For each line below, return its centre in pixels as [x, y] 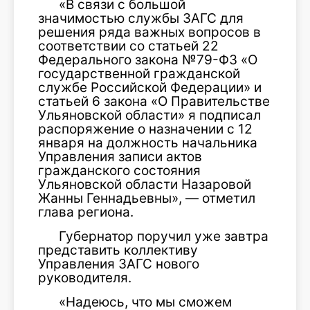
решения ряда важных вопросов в [149, 32]
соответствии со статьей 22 [128, 46]
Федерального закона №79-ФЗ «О [148, 60]
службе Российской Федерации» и [150, 88]
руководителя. [85, 278]
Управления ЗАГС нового [119, 264]
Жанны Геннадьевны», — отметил [147, 198]
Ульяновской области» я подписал [149, 115]
